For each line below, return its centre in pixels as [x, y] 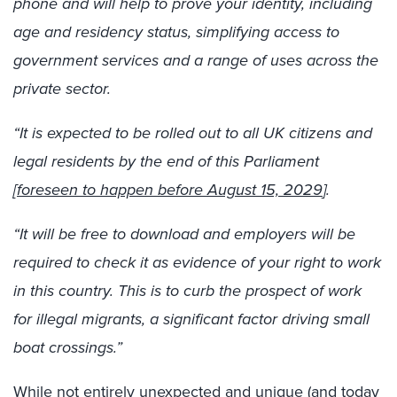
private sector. [62, 89]
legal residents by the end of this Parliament [166, 161]
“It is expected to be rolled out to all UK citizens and [193, 133]
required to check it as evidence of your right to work [197, 262]
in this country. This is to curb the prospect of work [187, 291]
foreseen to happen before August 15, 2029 [170, 190]
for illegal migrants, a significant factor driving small [191, 319]
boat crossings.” [68, 347]
